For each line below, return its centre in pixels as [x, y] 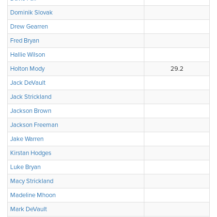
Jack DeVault [28, 83]
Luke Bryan [25, 167]
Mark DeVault [29, 209]
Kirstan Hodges [31, 153]
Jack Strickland [31, 97]
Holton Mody [27, 69]
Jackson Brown [31, 111]
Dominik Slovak [31, 13]
